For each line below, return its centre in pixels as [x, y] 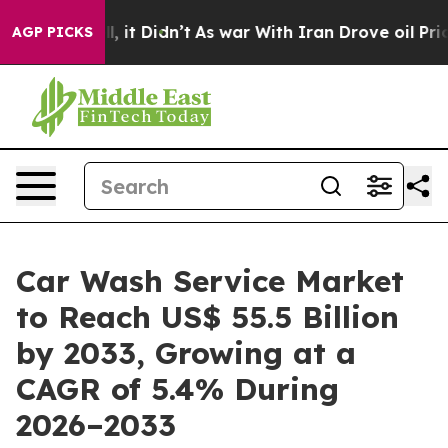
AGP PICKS [52, 32]
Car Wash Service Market [210, 281]
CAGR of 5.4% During [177, 389]
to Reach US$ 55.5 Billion [207, 317]
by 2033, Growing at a [186, 353]
